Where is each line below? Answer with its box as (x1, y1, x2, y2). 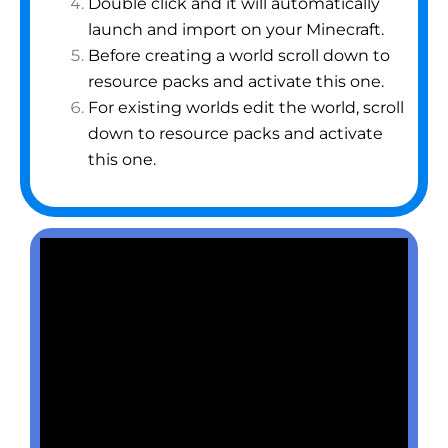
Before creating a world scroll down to (88, 46, 390, 66)
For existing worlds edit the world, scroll (88, 98, 404, 118)
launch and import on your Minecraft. (88, 20, 384, 40)
